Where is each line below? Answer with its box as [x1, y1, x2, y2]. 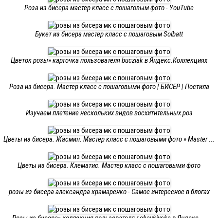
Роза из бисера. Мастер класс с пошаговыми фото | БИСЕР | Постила [9, 82, 209, 91]
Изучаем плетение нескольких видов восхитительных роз [25, 109, 193, 117]
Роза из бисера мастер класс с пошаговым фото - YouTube [24, 3, 194, 12]
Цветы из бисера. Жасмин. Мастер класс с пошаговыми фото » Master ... [3, 135, 215, 144]
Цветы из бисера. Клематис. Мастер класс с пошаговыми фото [18, 161, 200, 170]
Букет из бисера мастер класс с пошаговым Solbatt [35, 30, 183, 38]
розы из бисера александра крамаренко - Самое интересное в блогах [8, 187, 210, 196]
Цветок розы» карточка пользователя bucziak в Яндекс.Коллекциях [11, 56, 207, 65]
